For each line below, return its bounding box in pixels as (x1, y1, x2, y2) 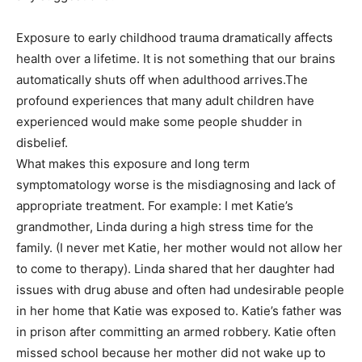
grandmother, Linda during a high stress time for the (16, 219, 314, 235)
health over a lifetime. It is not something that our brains (16, 51, 335, 67)
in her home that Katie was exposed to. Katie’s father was (16, 303, 342, 319)
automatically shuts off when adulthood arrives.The (16, 72, 308, 88)
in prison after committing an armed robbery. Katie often (16, 324, 336, 340)
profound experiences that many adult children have (16, 93, 314, 109)
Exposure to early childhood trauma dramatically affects (16, 30, 333, 46)
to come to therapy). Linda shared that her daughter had (16, 261, 335, 277)
